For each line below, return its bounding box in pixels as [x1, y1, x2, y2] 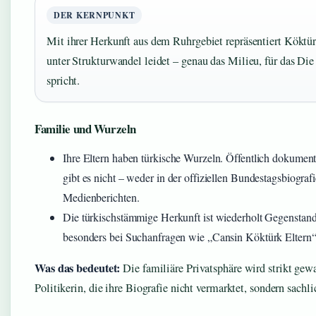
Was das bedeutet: [35, 260, 121, 276]
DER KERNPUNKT [54, 9, 135, 21]
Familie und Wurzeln [35, 120, 136, 138]
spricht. [47, 73, 80, 88]
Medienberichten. [63, 190, 140, 205]
